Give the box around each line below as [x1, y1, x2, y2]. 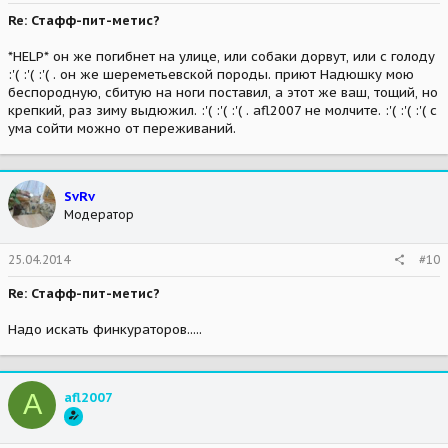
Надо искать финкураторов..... [8, 320, 202, 338]
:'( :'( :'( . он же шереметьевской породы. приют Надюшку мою [8, 66, 414, 84]
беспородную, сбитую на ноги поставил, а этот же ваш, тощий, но [8, 84, 438, 102]
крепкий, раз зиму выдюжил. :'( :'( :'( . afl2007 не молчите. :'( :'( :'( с [8, 102, 437, 120]
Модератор [64, 207, 134, 223]
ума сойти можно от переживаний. [8, 120, 236, 138]
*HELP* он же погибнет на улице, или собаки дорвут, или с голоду [8, 48, 435, 66]
